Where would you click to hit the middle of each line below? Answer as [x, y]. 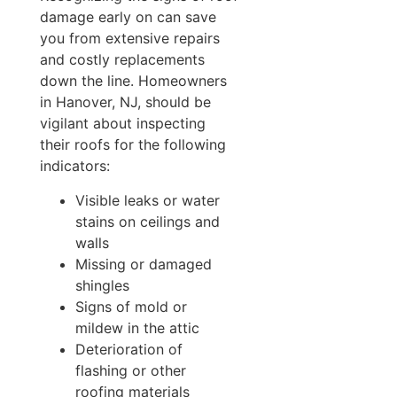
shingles [102, 285]
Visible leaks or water [147, 200]
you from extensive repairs [129, 39]
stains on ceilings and [147, 221]
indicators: [74, 166]
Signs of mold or [131, 306]
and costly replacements [122, 60]
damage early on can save [128, 17]
